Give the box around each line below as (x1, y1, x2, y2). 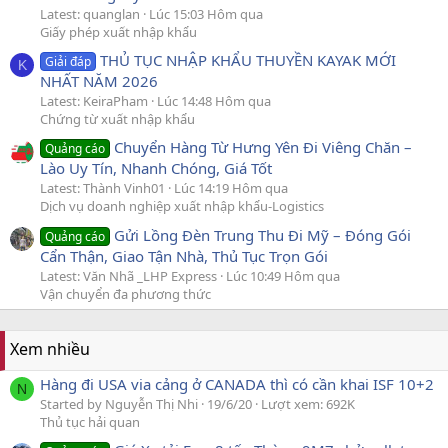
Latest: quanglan (40, 4, 140, 23)
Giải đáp (45, 53, 92, 71)
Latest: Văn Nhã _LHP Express (40, 266, 217, 285)
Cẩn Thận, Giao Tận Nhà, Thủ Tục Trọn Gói (40, 245, 328, 266)
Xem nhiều (10, 337, 90, 360)
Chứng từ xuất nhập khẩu (40, 110, 195, 129)
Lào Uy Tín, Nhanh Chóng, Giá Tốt (40, 158, 272, 179)
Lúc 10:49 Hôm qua (226, 266, 340, 285)
